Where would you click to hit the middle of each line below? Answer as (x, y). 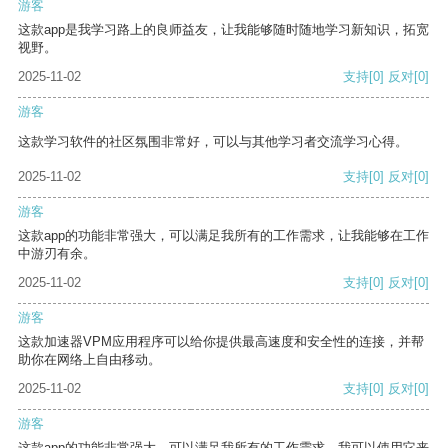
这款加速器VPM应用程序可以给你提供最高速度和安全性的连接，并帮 (221, 342)
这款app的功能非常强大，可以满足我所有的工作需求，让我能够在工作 (223, 236)
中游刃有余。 (57, 254)
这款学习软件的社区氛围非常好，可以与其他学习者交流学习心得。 (213, 142)
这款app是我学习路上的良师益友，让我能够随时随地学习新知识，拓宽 (223, 30)
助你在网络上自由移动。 (89, 360)
